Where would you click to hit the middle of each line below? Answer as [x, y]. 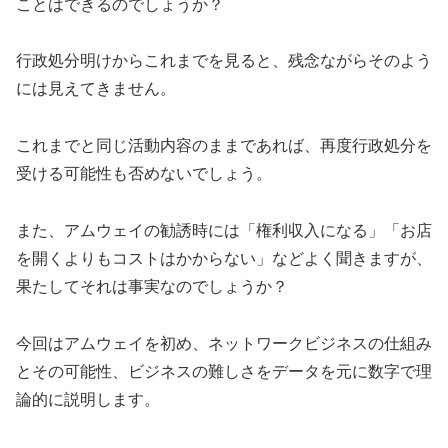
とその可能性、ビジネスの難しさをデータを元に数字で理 [224, 371]
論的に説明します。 [88, 399]
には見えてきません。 [96, 89]
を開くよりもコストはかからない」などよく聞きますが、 [224, 258]
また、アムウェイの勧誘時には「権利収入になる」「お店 [224, 230]
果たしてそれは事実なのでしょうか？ [152, 286]
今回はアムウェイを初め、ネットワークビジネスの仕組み [224, 343]
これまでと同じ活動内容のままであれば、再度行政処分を [224, 146]
